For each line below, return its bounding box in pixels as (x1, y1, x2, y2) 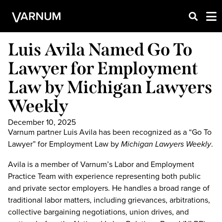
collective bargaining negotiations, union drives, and (8, 206, 189, 217)
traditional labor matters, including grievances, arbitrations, (8, 194, 210, 205)
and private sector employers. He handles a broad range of (8, 182, 210, 193)
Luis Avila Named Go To (8, 39, 192, 60)
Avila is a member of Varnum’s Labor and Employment (8, 159, 194, 169)
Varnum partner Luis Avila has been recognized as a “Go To (8, 126, 212, 137)
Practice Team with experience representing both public (8, 170, 201, 181)
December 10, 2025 (8, 116, 76, 127)
